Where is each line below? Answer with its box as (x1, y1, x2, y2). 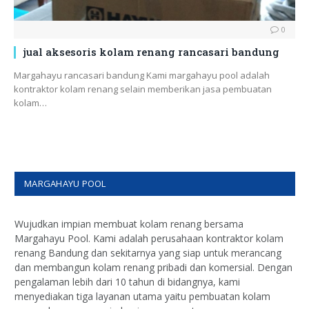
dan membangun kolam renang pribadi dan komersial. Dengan (14, 261, 292, 275)
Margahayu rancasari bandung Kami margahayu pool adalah (14, 69, 270, 82)
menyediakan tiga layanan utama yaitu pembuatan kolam (14, 290, 270, 303)
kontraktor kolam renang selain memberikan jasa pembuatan (14, 83, 272, 96)
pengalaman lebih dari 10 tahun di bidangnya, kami (14, 275, 240, 289)
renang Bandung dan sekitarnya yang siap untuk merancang (14, 246, 281, 260)
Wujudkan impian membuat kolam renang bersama (14, 217, 243, 231)
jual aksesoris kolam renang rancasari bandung (23, 45, 279, 59)
